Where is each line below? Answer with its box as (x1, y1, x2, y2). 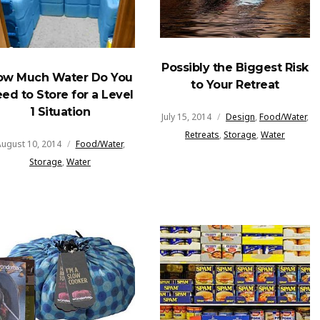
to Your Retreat (191, 77, 279, 91)
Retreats (185, 128, 219, 141)
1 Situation (29, 104, 91, 119)
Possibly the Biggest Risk (161, 60, 309, 74)
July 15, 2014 (161, 110, 211, 123)
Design (226, 110, 255, 123)
